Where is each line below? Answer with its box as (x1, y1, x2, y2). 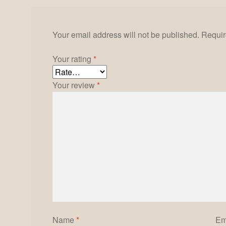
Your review (52, 79, 97, 91)
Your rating (52, 52, 93, 65)
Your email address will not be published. (52, 29, 199, 41)
